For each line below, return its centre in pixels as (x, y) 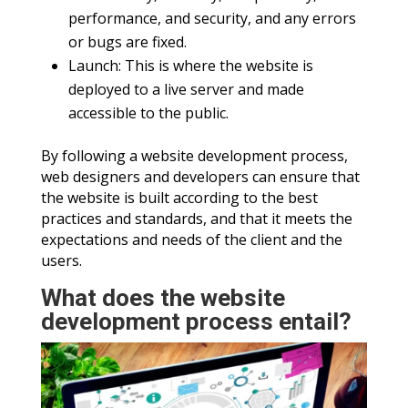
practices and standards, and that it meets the (196, 219)
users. (61, 260)
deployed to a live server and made (186, 89)
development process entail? (196, 321)
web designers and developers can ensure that (200, 177)
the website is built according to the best (179, 198)
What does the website (163, 298)
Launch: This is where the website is (190, 66)
